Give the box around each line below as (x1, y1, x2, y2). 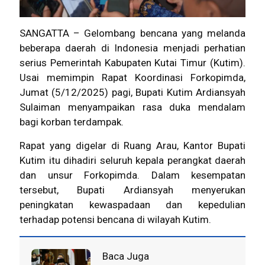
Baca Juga (102, 250, 149, 263)
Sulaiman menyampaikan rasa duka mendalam (20, 101, 245, 114)
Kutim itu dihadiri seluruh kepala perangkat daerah (20, 154, 245, 167)
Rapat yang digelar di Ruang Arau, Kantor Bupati (20, 140, 245, 152)
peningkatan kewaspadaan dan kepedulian (20, 199, 245, 211)
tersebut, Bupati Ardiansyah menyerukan (20, 184, 245, 196)
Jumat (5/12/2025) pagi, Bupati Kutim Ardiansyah (20, 86, 245, 99)
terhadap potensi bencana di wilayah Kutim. (20, 214, 211, 226)
